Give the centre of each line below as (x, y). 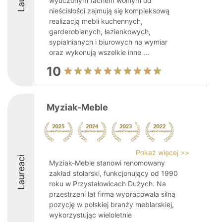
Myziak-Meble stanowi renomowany (107, 163)
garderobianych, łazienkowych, (100, 31)
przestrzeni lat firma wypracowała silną (112, 194)
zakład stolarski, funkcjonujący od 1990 (113, 173)
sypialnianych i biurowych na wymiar (108, 42)
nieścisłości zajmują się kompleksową (109, 11)
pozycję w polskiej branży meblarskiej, (111, 204)
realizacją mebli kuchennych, (96, 21)
